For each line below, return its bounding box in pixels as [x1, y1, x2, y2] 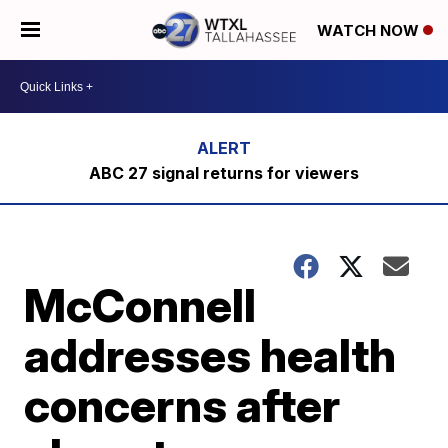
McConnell [24, 277, 257, 333]
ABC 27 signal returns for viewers [88, 163, 359, 183]
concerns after [24, 377, 341, 433]
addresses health [24, 327, 397, 383]
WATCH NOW [317, 21, 423, 41]
